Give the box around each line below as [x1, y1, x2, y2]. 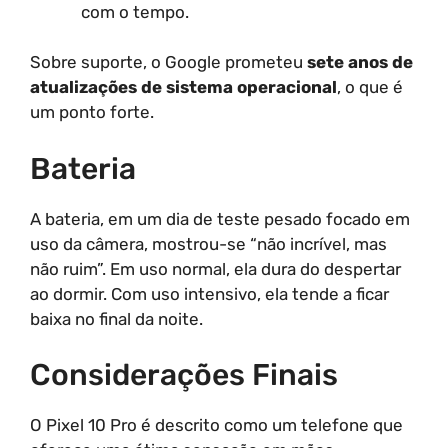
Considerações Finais [30, 357, 338, 393]
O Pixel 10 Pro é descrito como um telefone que [30, 415, 403, 435]
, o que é [337, 77, 403, 97]
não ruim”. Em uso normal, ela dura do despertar [30, 258, 401, 279]
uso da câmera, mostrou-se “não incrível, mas [30, 233, 387, 254]
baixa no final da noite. [30, 308, 203, 329]
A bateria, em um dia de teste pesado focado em [30, 208, 410, 229]
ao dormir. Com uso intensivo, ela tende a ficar [30, 283, 389, 304]
